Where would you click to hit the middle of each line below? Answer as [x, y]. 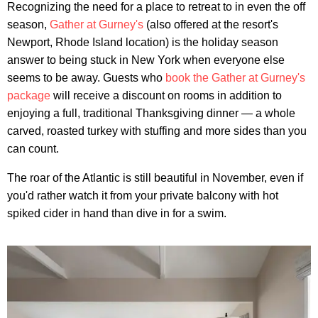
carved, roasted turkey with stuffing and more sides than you [157, 131]
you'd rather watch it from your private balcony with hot [143, 195]
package [29, 95]
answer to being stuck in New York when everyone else [146, 60]
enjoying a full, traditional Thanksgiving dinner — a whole [151, 113]
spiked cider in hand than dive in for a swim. [117, 213]
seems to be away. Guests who [86, 77]
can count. [33, 148]
